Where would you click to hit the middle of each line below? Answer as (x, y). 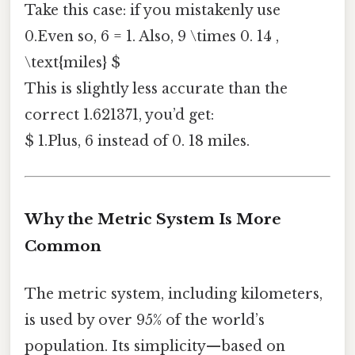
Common (63, 246)
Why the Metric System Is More (153, 219)
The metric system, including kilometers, (174, 294)
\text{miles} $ (73, 63)
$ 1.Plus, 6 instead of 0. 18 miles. (137, 141)
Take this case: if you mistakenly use (153, 11)
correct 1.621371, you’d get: (119, 115)
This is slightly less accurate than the (156, 89)
